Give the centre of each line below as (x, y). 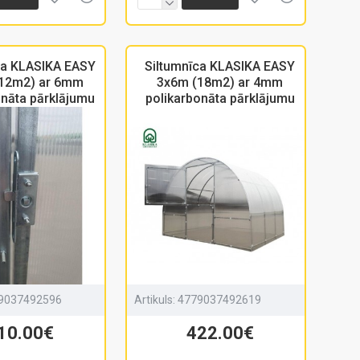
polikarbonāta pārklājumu (220, 99)
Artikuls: (155, 299)
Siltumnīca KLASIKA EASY (220, 67)
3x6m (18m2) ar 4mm (220, 83)
